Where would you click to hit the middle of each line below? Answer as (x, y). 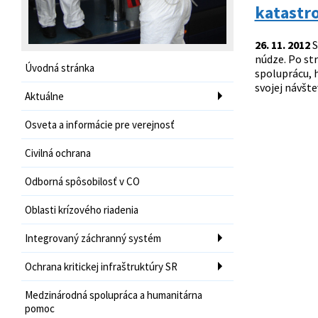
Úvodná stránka (60, 67)
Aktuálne (44, 96)
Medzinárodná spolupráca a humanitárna (114, 295)
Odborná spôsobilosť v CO (82, 181)
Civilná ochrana (58, 153)
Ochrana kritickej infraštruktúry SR (101, 266)
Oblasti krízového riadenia (82, 209)
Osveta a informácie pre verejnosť (100, 124)
